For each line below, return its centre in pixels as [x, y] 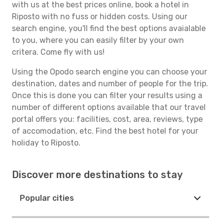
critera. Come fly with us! [58, 52]
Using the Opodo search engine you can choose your [110, 72]
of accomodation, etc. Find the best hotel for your [105, 131]
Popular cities [47, 198]
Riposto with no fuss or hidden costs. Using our [100, 17]
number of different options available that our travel [109, 107]
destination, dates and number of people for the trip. [110, 84]
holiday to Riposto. [46, 143]
